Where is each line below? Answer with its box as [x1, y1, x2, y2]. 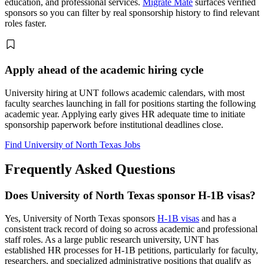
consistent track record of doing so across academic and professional [5, 224, 258, 235]
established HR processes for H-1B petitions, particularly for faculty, [5, 245, 258, 256]
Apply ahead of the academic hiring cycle [5, 63, 203, 76]
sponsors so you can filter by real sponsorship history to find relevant [5, 8, 259, 18]
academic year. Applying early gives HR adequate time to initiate [5, 108, 245, 119]
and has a [199, 213, 236, 224]
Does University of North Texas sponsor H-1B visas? [5, 189, 256, 202]
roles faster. [5, 18, 47, 29]
